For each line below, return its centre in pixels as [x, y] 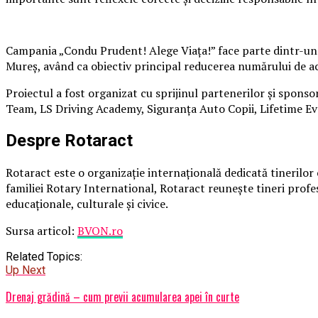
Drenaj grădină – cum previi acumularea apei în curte [122, 297]
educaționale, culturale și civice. [87, 204]
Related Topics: [44, 257]
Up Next [26, 270]
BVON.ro [100, 231]
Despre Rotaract [69, 141]
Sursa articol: [42, 231]
